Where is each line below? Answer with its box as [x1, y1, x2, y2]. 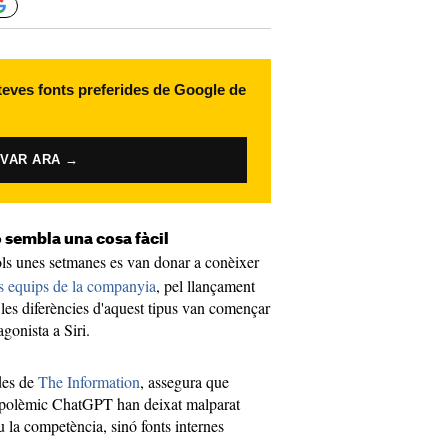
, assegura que [140, 371, 229, 392]
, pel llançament [156, 275, 255, 296]
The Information [38, 371, 140, 392]
